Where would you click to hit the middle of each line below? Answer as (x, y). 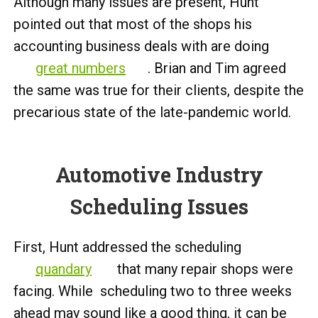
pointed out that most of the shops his (133, 24)
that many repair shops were (203, 269)
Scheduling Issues (159, 207)
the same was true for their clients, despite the (159, 90)
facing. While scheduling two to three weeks (153, 291)
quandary (64, 269)
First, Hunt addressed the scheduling (127, 247)
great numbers (81, 68)
